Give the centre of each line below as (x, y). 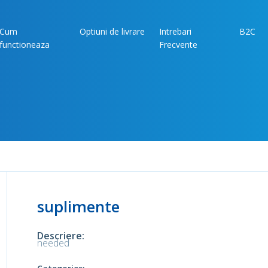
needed (53, 243)
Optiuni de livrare (112, 31)
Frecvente (178, 45)
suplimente (78, 206)
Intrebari (175, 31)
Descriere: (60, 236)
